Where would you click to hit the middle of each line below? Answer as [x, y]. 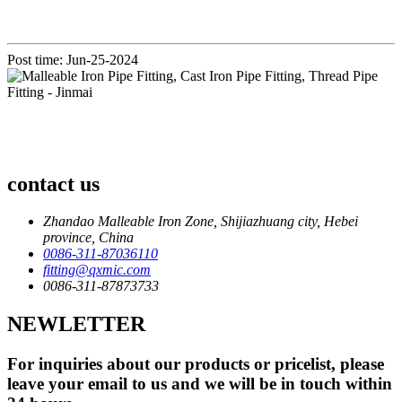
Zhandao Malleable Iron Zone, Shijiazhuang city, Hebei [201, 222]
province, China [88, 238]
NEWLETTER [76, 324]
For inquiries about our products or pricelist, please [196, 364]
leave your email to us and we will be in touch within [200, 384]
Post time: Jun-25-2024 [73, 59]
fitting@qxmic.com [97, 270]
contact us [53, 184]
